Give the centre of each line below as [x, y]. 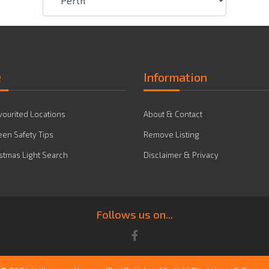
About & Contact [173, 114]
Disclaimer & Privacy [181, 155]
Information [175, 77]
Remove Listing [171, 134]
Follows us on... [134, 214]
